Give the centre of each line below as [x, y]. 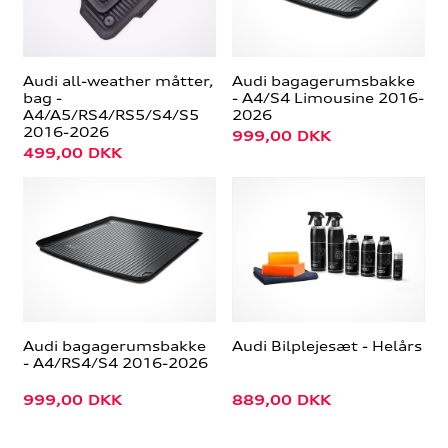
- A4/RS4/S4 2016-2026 [115, 362]
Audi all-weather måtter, [118, 80]
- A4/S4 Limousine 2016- [328, 97]
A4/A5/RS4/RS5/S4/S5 [110, 114]
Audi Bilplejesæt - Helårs [327, 345]
